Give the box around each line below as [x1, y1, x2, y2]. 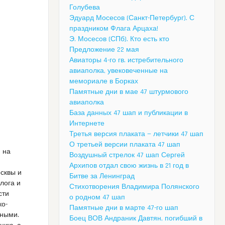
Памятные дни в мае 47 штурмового [69, 87, 188, 97]
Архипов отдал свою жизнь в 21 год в [69, 161, 189, 171]
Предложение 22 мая [69, 45, 139, 55]
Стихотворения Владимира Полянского [69, 182, 199, 192]
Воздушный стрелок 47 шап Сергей [69, 151, 185, 160]
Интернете [69, 119, 104, 129]
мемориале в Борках [69, 77, 138, 86]
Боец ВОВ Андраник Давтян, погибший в [69, 214, 202, 223]
